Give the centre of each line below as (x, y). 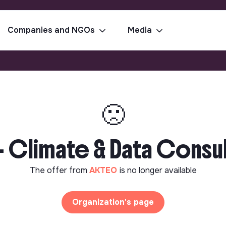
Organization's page (113, 202)
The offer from (59, 170)
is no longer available (158, 170)
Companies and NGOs (51, 30)
